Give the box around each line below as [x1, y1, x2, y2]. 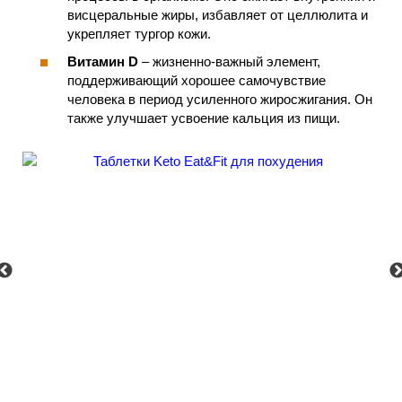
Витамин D [67, 54, 138, 70]
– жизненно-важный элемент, [138, 54, 320, 70]
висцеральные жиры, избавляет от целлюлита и [67, 6, 368, 22]
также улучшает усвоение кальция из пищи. [67, 110, 340, 127]
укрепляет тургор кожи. [67, 25, 211, 41]
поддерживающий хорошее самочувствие [67, 73, 326, 89]
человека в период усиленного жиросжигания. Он [67, 92, 372, 108]
